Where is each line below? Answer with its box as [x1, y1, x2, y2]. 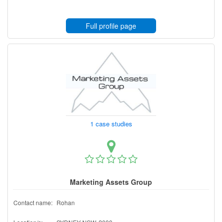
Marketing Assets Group [70, 176, 152, 187]
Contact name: [13, 198, 53, 207]
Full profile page [86, 20, 136, 31]
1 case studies [88, 118, 136, 128]
